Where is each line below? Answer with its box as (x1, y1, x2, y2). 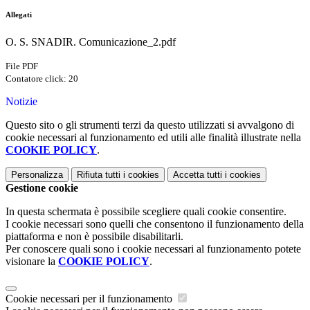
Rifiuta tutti (77, 170, 120, 181)
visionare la (6, 255, 58, 268)
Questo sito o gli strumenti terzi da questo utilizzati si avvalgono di (6, 119, 294, 131)
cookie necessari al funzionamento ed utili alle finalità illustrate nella (6, 131, 301, 144)
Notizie (6, 95, 37, 108)
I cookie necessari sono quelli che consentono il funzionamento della (6, 218, 304, 230)
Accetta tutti (173, 170, 222, 181)
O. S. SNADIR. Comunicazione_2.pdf (6, 36, 176, 48)
